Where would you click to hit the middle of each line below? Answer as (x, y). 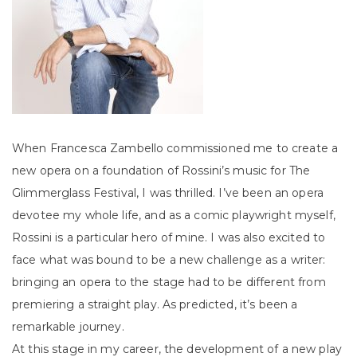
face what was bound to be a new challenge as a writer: (169, 260)
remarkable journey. (68, 327)
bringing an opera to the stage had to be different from (169, 282)
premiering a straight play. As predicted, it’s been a (155, 304)
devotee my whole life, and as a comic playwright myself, (174, 215)
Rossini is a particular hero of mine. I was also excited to (169, 237)
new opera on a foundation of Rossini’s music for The (161, 171)
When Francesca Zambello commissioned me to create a (175, 148)
